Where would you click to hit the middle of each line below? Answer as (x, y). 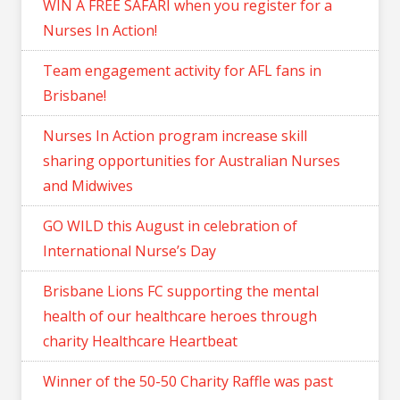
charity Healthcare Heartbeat (140, 341)
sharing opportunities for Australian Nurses (192, 160)
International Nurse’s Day (129, 250)
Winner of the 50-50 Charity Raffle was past (188, 381)
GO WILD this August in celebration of (170, 225)
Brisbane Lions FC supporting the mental (181, 291)
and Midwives (88, 185)
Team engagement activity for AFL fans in (182, 70)
